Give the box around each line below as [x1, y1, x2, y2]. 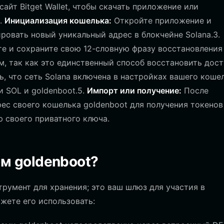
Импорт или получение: [87, 85, 181, 95]
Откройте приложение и [111, 15, 211, 25]
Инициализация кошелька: [4, 15, 111, 25]
